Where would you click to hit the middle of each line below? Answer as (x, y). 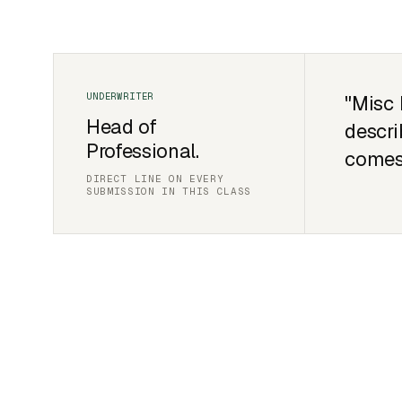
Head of (122, 126)
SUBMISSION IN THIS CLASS (169, 191)
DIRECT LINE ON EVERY (155, 178)
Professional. (143, 150)
